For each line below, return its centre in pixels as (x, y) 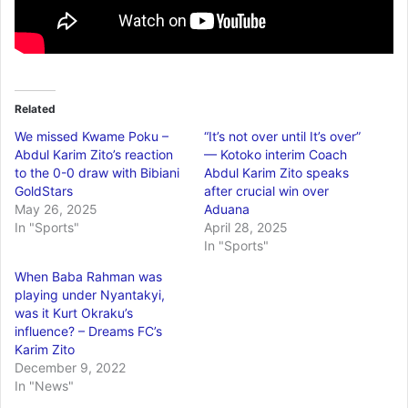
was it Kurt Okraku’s (74, 312)
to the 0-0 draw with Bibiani (97, 172)
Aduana (227, 209)
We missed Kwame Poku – (92, 136)
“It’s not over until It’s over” (282, 136)
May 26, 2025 (56, 209)
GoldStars (44, 190)
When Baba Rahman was (88, 276)
